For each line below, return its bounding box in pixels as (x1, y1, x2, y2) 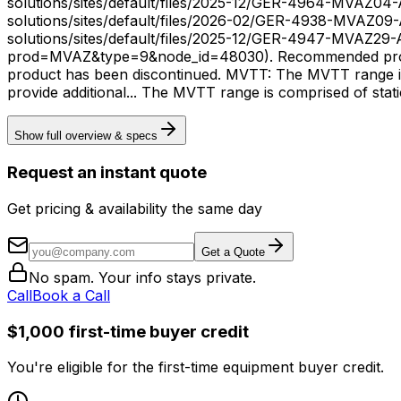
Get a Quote (201, 244, 265, 259)
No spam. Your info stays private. (29, 268, 256, 286)
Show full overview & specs (14, 129, 158, 143)
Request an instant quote (7, 162, 207, 183)
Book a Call (32, 286, 110, 304)
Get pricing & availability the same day (7, 199, 262, 218)
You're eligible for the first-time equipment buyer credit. (7, 358, 384, 377)
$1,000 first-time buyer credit (7, 320, 249, 342)
